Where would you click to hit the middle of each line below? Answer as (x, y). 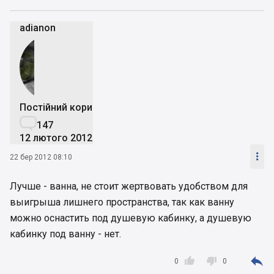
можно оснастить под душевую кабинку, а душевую (131, 218)
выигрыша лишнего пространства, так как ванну (122, 202)
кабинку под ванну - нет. (65, 234)
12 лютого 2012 (56, 138)
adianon (38, 28)
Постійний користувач (72, 108)
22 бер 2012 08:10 (41, 157)
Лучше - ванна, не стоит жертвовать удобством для (129, 187)
